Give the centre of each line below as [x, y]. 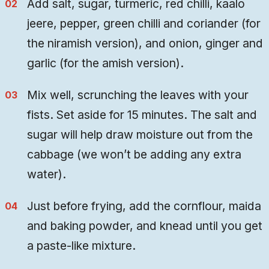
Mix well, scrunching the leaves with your [138, 95]
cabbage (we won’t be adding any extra [134, 155]
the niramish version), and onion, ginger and [145, 44]
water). [47, 174]
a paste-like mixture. [82, 246]
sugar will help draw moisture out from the [140, 135]
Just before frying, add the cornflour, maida [144, 206]
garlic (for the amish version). [106, 63]
